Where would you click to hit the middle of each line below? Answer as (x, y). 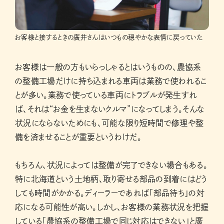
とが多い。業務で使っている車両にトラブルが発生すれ (106, 95)
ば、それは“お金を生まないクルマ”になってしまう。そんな (110, 109)
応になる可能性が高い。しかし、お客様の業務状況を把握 (112, 207)
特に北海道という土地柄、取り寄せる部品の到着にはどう (111, 179)
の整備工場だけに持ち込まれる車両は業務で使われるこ (111, 81)
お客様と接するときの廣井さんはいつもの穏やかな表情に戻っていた (109, 37)
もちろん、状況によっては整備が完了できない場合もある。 (111, 165)
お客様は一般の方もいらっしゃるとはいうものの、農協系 (108, 67)
